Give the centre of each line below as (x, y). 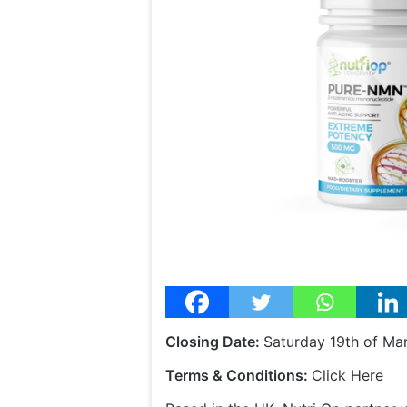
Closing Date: (214, 342)
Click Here (347, 376)
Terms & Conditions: (238, 376)
